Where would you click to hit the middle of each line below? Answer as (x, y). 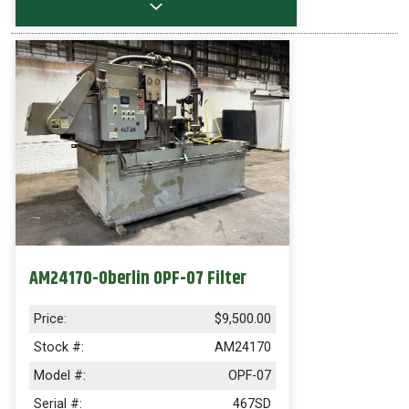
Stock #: (59, 347)
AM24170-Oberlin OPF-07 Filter (138, 279)
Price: (50, 319)
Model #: (60, 376)
